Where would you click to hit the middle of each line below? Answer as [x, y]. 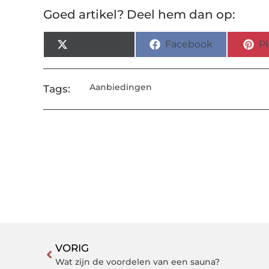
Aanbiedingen [120, 87]
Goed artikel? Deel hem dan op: [139, 15]
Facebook [189, 44]
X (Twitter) [97, 44]
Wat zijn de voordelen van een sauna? [138, 261]
